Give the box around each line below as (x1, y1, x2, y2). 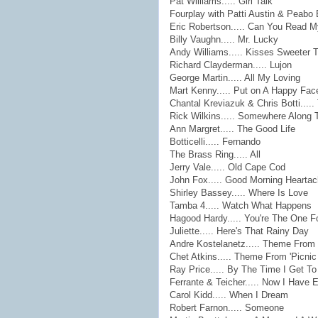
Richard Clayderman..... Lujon (170, 59, 292, 70)
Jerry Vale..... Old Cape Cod (170, 161, 285, 172)
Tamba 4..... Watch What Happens (170, 199, 312, 211)
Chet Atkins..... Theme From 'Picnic (170, 251, 317, 262)
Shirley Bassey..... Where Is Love (170, 187, 308, 198)
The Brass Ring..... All (170, 148, 261, 160)
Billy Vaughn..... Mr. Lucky (170, 33, 278, 45)
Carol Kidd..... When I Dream (170, 289, 288, 300)
